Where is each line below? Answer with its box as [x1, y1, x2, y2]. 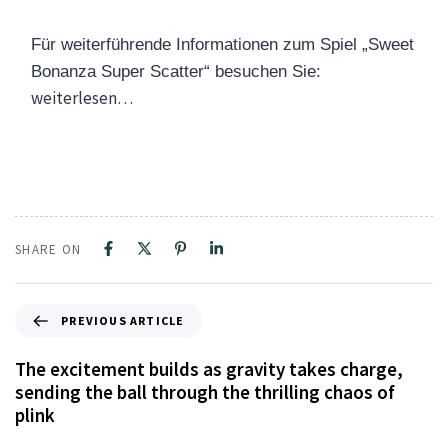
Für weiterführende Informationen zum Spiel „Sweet [31, 35, 414, 55]
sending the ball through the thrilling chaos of [15, 379, 395, 404]
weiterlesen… [31, 87, 133, 110]
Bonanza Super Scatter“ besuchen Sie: [31, 62, 321, 82]
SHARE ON [15, 240, 82, 258]
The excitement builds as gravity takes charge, [15, 356, 403, 381]
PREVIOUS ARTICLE [61, 312, 185, 328]
